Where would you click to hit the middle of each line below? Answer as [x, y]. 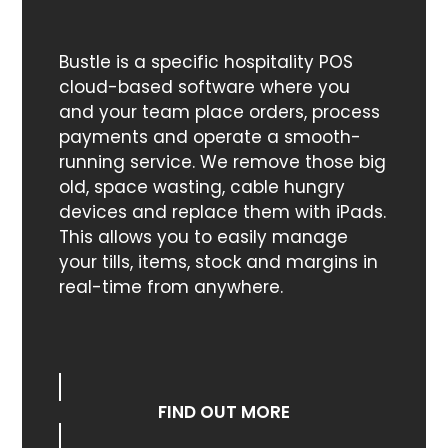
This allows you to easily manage [203, 237]
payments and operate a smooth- [209, 137]
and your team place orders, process [219, 112]
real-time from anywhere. [170, 287]
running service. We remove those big [222, 162]
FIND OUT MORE [224, 412]
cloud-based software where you [204, 87]
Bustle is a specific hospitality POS [205, 62]
